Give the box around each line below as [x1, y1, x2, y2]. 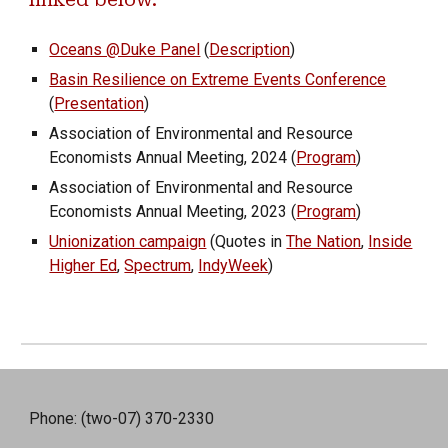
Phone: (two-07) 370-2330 [29, 409, 215, 428]
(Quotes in [206, 232, 287, 251]
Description [209, 40, 291, 59]
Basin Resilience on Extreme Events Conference [49, 70, 387, 89]
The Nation [286, 232, 362, 251]
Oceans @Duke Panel [49, 40, 201, 59]
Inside [368, 232, 413, 251]
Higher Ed [49, 256, 118, 275]
